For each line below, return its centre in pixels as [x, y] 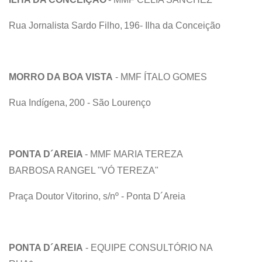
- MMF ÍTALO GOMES [161, 77]
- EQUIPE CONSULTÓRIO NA [148, 247]
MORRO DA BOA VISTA [61, 77]
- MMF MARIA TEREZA [134, 154]
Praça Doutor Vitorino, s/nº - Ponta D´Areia [98, 196]
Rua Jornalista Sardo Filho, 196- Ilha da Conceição [117, 25]
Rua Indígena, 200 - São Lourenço [82, 102]
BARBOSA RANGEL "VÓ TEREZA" [85, 170]
